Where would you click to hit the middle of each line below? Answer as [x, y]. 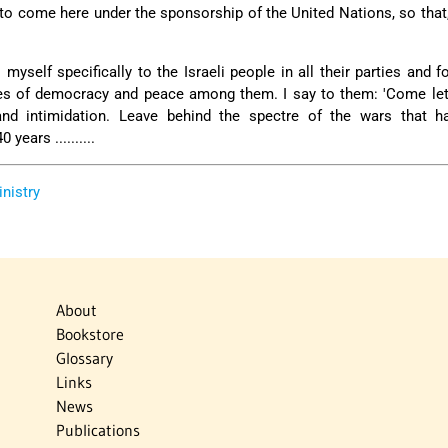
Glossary [84, 358]
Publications [97, 430]
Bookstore [89, 334]
